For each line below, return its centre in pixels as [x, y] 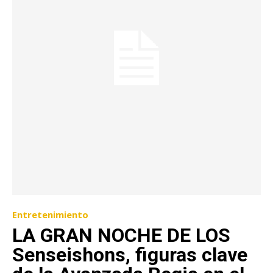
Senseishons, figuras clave [130, 254]
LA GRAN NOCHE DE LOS [121, 235]
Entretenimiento [50, 214]
